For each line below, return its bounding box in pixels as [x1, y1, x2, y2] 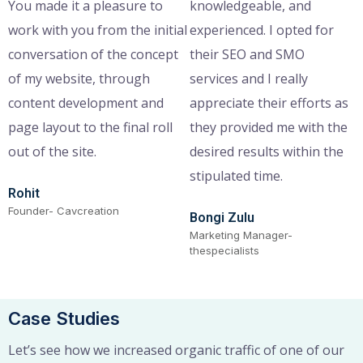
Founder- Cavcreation [8, 203, 119, 217]
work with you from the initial [8, 20, 187, 39]
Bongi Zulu [189, 209, 254, 225]
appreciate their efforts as [189, 93, 348, 112]
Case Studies [8, 307, 120, 329]
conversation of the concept [8, 45, 178, 63]
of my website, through [8, 69, 150, 88]
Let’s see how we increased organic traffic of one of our [8, 340, 344, 359]
